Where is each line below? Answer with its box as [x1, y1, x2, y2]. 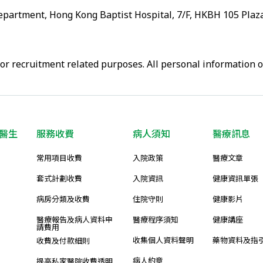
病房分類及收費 [36, 194, 90, 204]
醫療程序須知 [133, 214, 178, 225]
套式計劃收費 [36, 173, 82, 184]
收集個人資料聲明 [133, 235, 194, 245]
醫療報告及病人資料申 [36, 214, 113, 225]
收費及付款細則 [36, 235, 90, 246]
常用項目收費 [36, 153, 82, 163]
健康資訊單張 [213, 173, 258, 184]
